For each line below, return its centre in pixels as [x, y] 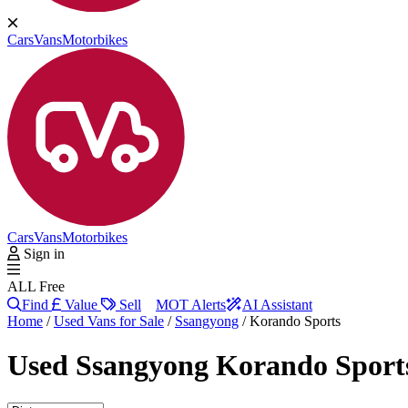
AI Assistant [277, 304]
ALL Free [36, 286]
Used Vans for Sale [109, 321]
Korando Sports [295, 321]
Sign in [44, 253]
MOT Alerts [191, 304]
